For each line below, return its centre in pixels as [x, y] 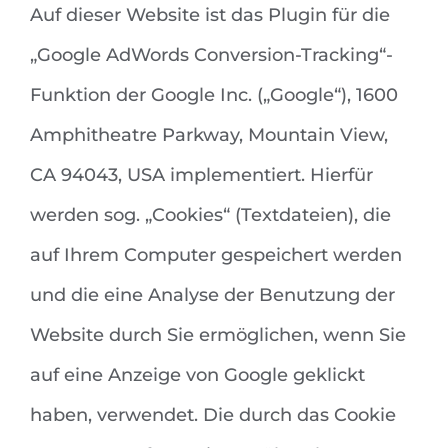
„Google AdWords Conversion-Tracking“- [211, 55]
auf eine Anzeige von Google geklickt [197, 375]
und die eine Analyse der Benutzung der [212, 295]
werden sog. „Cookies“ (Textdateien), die [210, 215]
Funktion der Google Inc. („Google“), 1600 [214, 95]
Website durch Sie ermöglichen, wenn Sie [218, 335]
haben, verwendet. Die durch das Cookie [213, 415]
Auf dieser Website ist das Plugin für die [210, 15]
